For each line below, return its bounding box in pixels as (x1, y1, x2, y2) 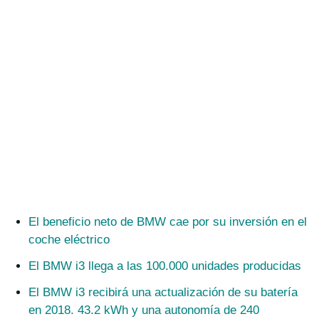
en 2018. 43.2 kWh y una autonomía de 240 (28, 303, 259, 318)
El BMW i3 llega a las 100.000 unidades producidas (28, 259, 301, 273)
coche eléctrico (28, 233, 110, 247)
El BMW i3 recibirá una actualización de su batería (28, 286, 298, 300)
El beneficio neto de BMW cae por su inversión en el (28, 215, 307, 229)
